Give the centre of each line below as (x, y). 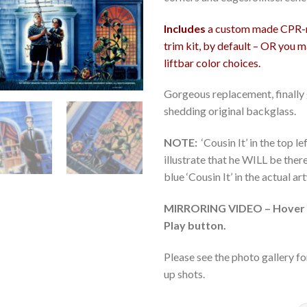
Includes (185, 28)
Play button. (195, 225)
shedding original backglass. (230, 111)
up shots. (184, 273)
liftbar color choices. (212, 62)
